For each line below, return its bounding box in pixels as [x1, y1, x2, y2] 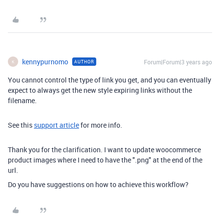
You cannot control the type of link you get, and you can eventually [8, 75, 211, 84]
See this [8, 120, 34, 130]
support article [34, 120, 79, 130]
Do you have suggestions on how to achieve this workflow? [8, 180, 190, 189]
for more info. [79, 120, 124, 130]
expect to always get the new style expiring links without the [8, 85, 192, 95]
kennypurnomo [22, 57, 68, 66]
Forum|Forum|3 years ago [144, 58, 212, 66]
